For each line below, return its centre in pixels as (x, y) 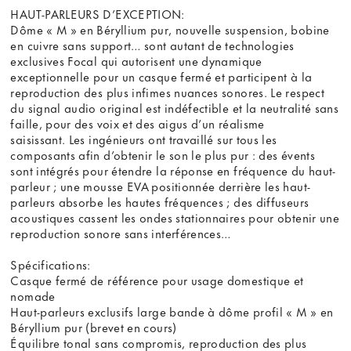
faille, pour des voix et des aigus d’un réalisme (138, 123)
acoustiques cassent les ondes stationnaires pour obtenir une (175, 217)
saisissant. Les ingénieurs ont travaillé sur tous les (144, 139)
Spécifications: (51, 264)
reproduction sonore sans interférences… (121, 233)
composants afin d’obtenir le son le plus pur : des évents (163, 155)
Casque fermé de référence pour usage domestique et (157, 280)
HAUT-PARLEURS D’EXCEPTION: (98, 14)
